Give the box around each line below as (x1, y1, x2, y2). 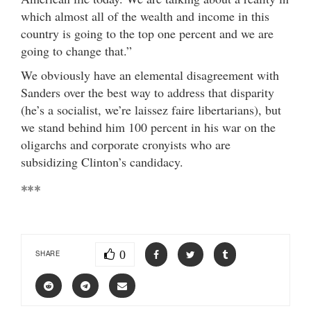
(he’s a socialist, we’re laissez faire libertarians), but (21, 101, 281, 118)
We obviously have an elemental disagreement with (21, 66, 279, 83)
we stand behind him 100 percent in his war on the (21, 118, 276, 135)
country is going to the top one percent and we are (21, 24, 274, 42)
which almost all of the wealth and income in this (21, 7, 269, 24)
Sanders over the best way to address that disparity (21, 83, 274, 101)
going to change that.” (21, 42, 132, 59)
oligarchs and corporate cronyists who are (21, 135, 230, 153)
